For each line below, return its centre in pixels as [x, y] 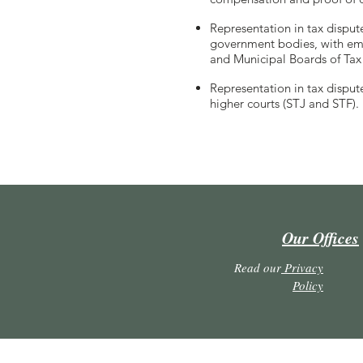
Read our [258, 267]
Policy [308, 285]
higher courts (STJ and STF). [284, 103]
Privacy [302, 267]
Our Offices [320, 237]
